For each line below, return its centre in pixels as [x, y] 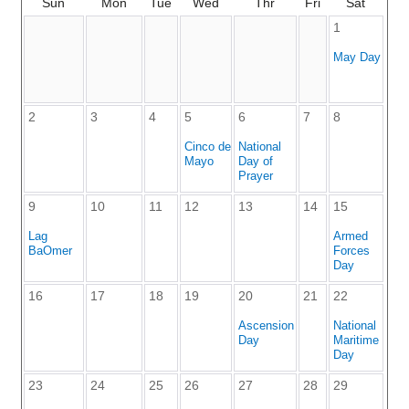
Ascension [266, 326]
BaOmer [50, 251]
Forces [351, 251]
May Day [357, 58]
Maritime [356, 341]
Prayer [255, 176]
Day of [255, 162]
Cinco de [207, 147]
